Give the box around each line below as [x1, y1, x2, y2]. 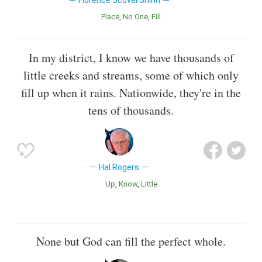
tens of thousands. [88, 102, 174, 118]
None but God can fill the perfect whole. [36, 233, 226, 249]
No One [128, 12, 148, 22]
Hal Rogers [99, 162, 140, 172]
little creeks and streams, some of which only [23, 67, 239, 83]
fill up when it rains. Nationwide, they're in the [21, 84, 241, 101]
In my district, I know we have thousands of [28, 49, 234, 65]
